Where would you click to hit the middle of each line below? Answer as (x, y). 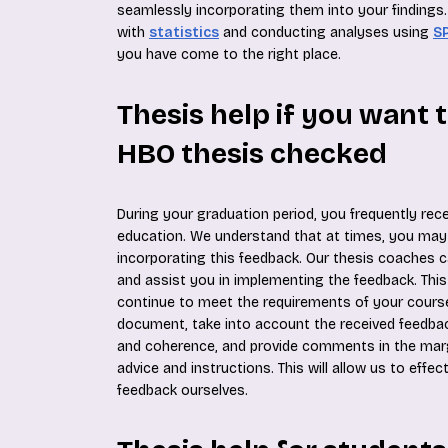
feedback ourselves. (182, 390)
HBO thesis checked (252, 154)
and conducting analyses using (326, 32)
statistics (184, 32)
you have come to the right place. (229, 54)
